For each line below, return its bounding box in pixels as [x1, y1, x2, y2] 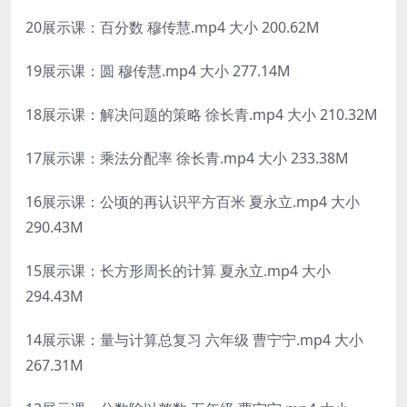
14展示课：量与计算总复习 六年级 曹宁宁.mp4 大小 [25, 329, 363, 350]
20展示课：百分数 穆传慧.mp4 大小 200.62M [25, 16, 320, 37]
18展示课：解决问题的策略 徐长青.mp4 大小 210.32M [25, 104, 378, 124]
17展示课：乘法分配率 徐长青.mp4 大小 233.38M [25, 147, 349, 168]
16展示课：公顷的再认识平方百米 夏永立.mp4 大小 [25, 191, 360, 212]
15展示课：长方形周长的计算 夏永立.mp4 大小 [25, 260, 331, 281]
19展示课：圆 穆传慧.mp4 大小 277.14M [25, 60, 291, 81]
